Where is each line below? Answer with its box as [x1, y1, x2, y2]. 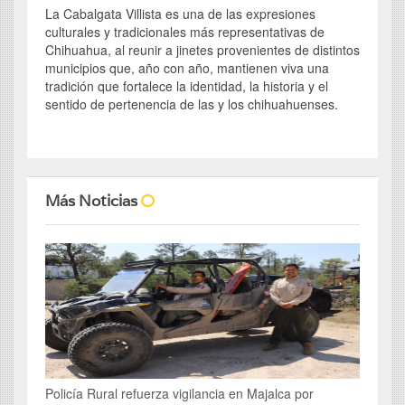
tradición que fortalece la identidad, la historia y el [45, 77, 328, 96]
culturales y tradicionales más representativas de [45, 23, 325, 42]
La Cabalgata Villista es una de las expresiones [45, 5, 316, 24]
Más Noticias [45, 191, 141, 212]
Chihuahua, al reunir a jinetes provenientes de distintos [45, 41, 360, 60]
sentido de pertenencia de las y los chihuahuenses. [45, 95, 338, 114]
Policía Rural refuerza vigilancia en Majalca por [45, 384, 314, 403]
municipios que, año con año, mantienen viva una [45, 59, 329, 78]
